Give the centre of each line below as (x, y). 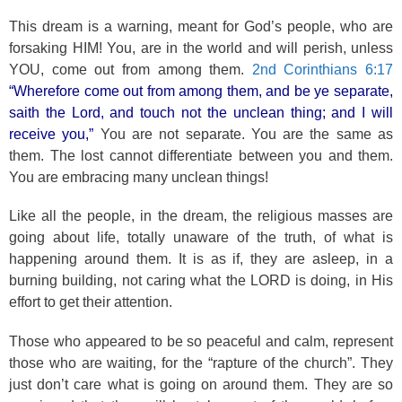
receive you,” (52, 134)
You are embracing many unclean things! (139, 177)
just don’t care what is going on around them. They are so (201, 384)
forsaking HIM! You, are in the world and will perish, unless (201, 48)
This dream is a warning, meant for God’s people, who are (201, 26)
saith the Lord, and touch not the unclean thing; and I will (201, 112)
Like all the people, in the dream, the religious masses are (201, 216)
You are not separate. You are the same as (244, 134)
